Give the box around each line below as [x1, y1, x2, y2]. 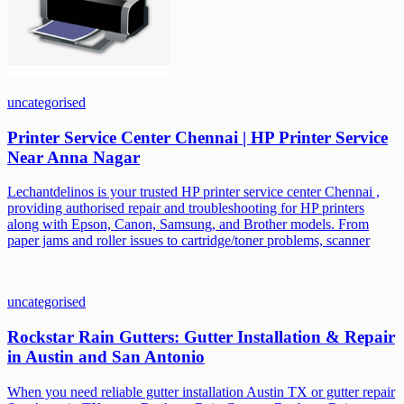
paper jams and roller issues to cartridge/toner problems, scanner [7, 233, 370, 249]
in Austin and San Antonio [7, 347, 205, 367]
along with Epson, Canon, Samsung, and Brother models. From [7, 216, 369, 233]
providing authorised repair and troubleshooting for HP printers [7, 200, 364, 216]
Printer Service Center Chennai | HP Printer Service [7, 127, 388, 147]
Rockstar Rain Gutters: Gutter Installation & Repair [7, 327, 395, 347]
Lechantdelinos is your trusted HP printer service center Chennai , [7, 184, 380, 200]
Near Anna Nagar [7, 147, 140, 167]
